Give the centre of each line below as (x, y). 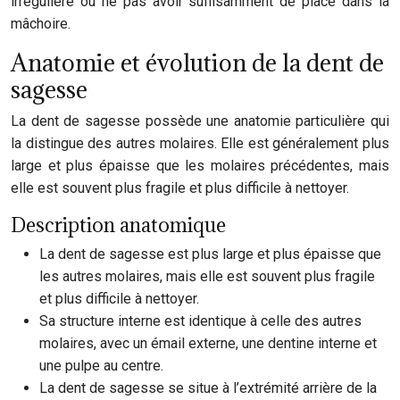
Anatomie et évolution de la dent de (197, 62)
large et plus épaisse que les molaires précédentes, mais (200, 166)
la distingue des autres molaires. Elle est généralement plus (200, 143)
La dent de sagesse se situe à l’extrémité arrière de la (208, 388)
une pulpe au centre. (101, 366)
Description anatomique (118, 225)
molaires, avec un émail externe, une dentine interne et (208, 343)
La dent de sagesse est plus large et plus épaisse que (210, 254)
